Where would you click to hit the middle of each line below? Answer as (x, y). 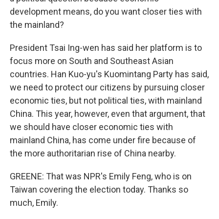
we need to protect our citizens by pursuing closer (107, 87)
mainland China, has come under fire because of (103, 140)
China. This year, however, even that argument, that (108, 114)
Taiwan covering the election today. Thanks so (99, 189)
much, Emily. (34, 203)
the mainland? (37, 25)
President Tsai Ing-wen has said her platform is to (106, 48)
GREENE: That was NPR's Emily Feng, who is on (101, 176)
